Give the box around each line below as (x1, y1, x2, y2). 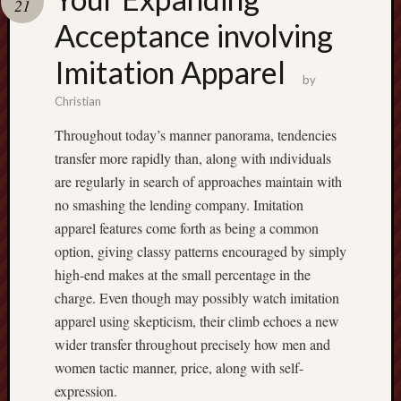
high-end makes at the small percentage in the (55, 265, 311, 284)
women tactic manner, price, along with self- (55, 358, 303, 377)
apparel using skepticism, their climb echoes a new (55, 311, 339, 330)
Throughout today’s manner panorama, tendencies (55, 125, 337, 144)
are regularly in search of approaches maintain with (55, 172, 342, 191)
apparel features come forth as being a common (55, 218, 319, 237)
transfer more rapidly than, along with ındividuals (55, 149, 331, 167)
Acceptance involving (55, 17, 333, 54)
